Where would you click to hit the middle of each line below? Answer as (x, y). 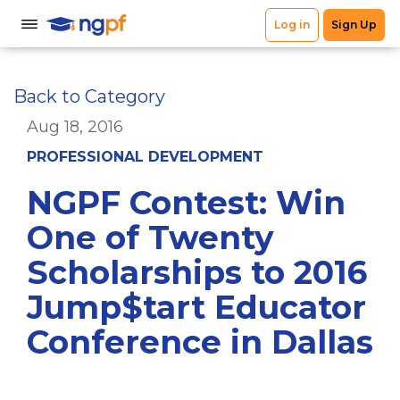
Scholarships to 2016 (197, 272)
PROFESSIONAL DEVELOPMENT (145, 157)
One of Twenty (150, 237)
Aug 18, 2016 (75, 127)
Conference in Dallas (200, 342)
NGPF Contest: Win (186, 203)
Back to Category (89, 96)
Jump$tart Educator (196, 307)
